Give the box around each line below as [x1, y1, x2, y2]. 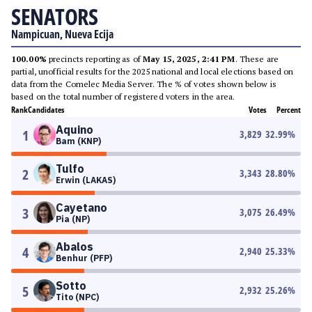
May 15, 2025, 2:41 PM [143, 54, 235, 64]
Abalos [56, 240, 93, 253]
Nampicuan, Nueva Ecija [11, 26, 114, 42]
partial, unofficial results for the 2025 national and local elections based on [11, 66, 294, 77]
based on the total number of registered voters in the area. [11, 91, 235, 102]
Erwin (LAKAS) [56, 175, 116, 185]
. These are [235, 54, 279, 64]
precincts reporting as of [46, 54, 143, 64]
